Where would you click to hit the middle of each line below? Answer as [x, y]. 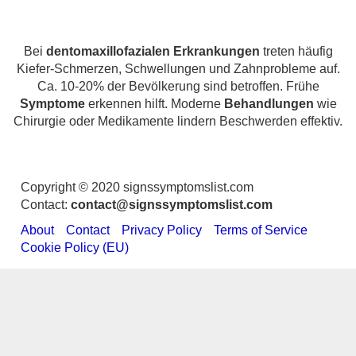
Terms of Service [261, 230]
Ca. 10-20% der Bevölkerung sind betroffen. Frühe [178, 86]
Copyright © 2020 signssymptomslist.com [137, 187]
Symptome [52, 104]
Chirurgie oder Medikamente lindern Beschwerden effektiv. [178, 121]
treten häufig [296, 51]
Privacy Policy [162, 230]
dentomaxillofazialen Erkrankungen [153, 51]
